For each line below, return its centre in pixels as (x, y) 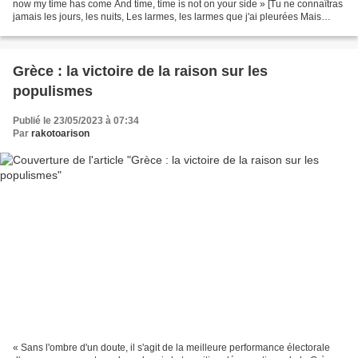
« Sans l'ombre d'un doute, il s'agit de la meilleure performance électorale (171, 347)
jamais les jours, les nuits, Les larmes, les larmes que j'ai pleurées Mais (167, 17)
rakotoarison (60, 134)
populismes (53, 91)
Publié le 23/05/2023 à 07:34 (76, 121)
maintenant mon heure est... (73, 30)
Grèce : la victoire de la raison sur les (140, 72)
